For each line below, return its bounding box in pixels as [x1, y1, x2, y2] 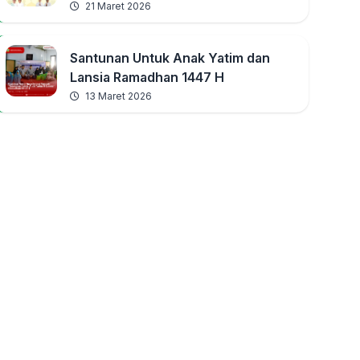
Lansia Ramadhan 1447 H [70, 69, 225, 85]
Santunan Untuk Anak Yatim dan [70, 50, 271, 66]
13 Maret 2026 [83, 90, 153, 102]
